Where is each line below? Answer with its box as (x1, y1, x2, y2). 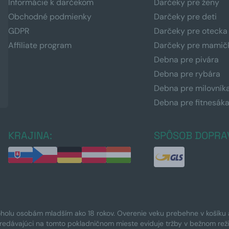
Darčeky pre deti (154, 11, 217, 22)
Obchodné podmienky (8, 11, 91, 22)
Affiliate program (8, 39, 72, 51)
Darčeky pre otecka (154, 25, 228, 36)
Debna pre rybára (154, 68, 221, 79)
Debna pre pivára (154, 54, 219, 65)
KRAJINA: (8, 128, 52, 142)
